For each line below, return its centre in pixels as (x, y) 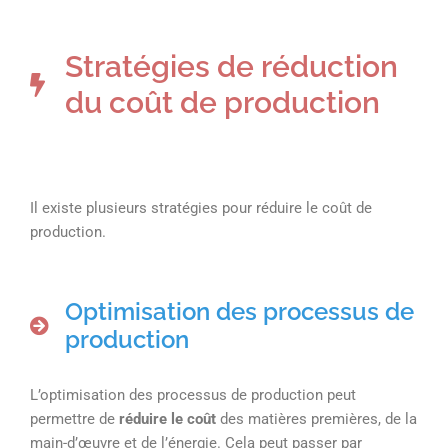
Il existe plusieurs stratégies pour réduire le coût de (201, 207)
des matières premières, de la (318, 418)
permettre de (74, 418)
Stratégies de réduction (231, 66)
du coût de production (222, 102)
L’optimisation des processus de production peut (193, 394)
